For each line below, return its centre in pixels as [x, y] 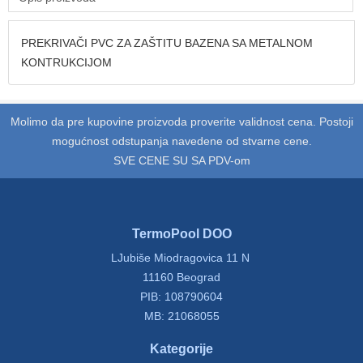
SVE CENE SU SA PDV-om [181, 160]
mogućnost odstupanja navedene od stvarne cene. [181, 141]
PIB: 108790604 [181, 296]
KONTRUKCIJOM [66, 62]
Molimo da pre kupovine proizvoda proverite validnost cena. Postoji [181, 121]
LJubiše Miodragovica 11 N [181, 257]
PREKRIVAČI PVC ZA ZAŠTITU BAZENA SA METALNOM [167, 43]
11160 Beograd [181, 277]
